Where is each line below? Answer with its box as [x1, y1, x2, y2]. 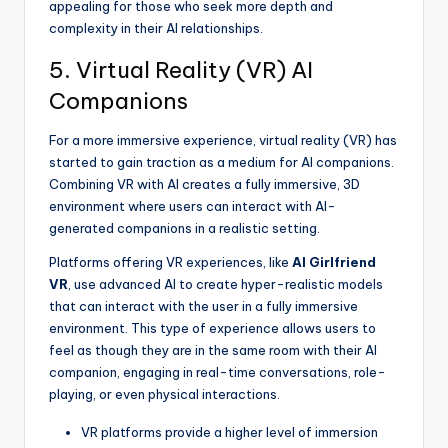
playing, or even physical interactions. [49, 386, 280, 403]
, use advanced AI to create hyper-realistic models [68, 276, 383, 293]
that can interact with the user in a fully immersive [49, 298, 358, 315]
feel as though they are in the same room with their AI [49, 342, 377, 359]
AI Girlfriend [292, 254, 376, 271]
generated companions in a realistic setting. [49, 220, 320, 237]
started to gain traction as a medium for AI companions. [49, 154, 394, 171]
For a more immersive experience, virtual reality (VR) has [49, 132, 397, 149]
